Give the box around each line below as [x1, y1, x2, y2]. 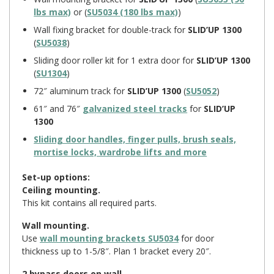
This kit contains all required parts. [22, 196, 157, 209]
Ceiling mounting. [22, 183, 100, 196]
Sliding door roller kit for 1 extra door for [34, 54, 197, 66]
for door [179, 232, 214, 244]
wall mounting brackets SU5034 [40, 232, 179, 244]
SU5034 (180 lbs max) [87, 6, 179, 18]
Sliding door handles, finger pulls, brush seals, [34, 133, 237, 145]
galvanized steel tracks [83, 102, 188, 114]
